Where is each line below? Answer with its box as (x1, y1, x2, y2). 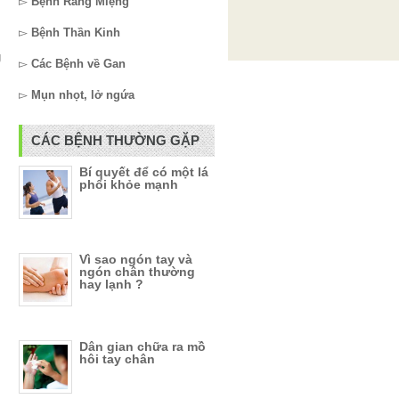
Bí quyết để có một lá (79, 165, 208, 179)
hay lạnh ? (79, 277, 143, 291)
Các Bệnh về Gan (31, 57, 126, 70)
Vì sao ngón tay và (79, 252, 192, 266)
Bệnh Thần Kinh (31, 26, 120, 39)
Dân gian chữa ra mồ (79, 339, 206, 354)
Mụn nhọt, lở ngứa (31, 88, 134, 102)
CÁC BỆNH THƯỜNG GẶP (31, 133, 199, 148)
